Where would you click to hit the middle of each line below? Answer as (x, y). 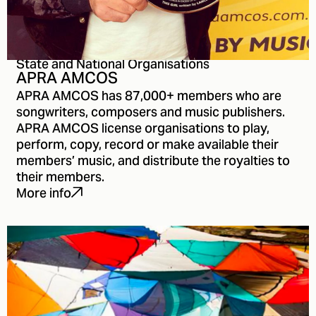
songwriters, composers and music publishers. (151, 113)
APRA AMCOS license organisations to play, (143, 129)
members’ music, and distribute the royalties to (153, 162)
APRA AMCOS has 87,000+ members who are (149, 97)
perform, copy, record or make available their (147, 145)
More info (44, 195)
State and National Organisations (113, 66)
